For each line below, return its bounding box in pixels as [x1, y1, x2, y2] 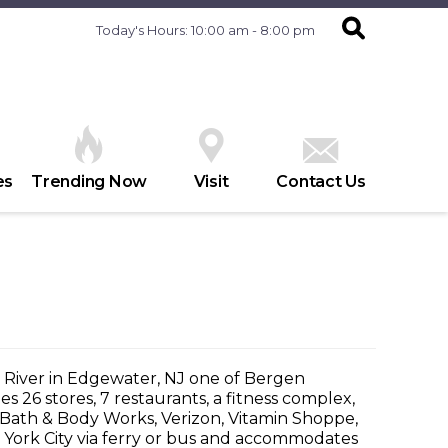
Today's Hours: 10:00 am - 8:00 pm [96, 22, 315, 38]
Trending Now [31, 172, 147, 191]
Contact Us [276, 172, 366, 191]
